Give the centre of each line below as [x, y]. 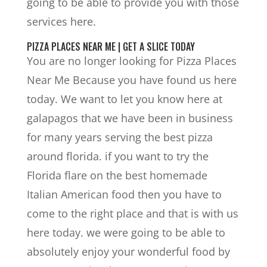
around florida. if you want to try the [117, 156]
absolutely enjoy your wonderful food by [128, 251]
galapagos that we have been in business [130, 118]
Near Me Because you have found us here [131, 80]
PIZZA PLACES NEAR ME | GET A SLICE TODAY [111, 46]
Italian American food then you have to [124, 194]
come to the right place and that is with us [132, 213]
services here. [61, 21]
